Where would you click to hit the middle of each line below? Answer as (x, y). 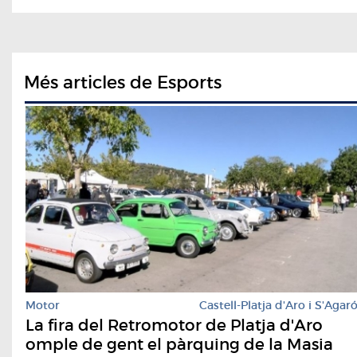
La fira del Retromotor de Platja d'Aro (174, 326)
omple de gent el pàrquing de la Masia (179, 345)
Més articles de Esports (123, 83)
